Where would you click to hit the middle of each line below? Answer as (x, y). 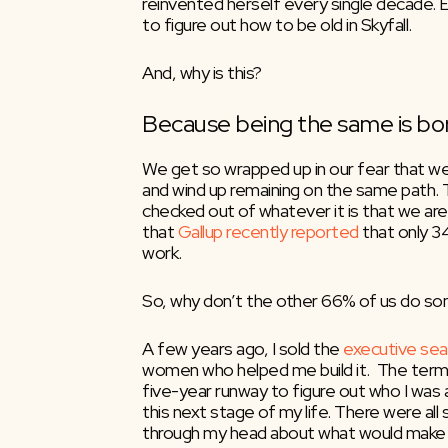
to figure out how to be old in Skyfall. (277, 24)
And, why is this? (202, 72)
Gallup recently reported (268, 231)
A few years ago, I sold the (242, 348)
